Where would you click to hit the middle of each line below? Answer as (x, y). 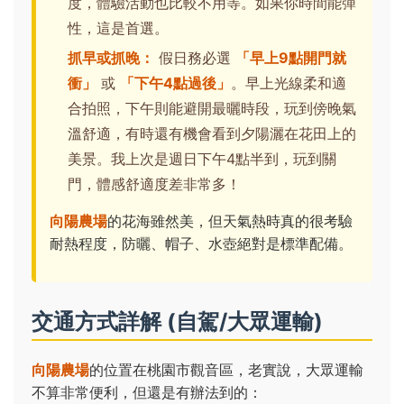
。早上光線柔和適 (289, 83)
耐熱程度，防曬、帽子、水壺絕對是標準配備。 (201, 244)
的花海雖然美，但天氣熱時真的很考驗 (230, 221)
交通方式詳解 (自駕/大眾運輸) (177, 322)
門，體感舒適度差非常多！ (154, 184)
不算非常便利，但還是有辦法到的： (147, 393)
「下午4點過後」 (175, 83)
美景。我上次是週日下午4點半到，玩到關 (202, 159)
